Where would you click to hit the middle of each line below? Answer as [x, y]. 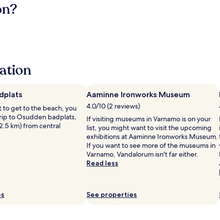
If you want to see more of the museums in [151, 145]
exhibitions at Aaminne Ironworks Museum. [152, 137]
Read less [102, 163]
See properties [112, 194]
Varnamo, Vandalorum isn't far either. [142, 154]
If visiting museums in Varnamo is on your [149, 119]
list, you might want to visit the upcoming [149, 128]
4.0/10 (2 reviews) [113, 106]
